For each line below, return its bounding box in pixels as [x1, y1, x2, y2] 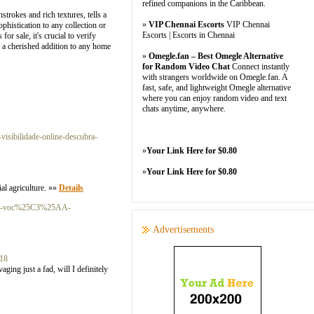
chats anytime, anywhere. [142, 104, 226, 114]
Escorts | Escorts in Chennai [142, 30, 235, 40]
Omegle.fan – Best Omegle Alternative [149, 51, 283, 61]
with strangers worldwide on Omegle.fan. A [142, 72, 287, 82]
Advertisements [153, 224, 214, 235]
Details [59, 183, 83, 193]
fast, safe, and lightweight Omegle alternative [142, 83, 291, 93]
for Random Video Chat [142, 62, 230, 71]
